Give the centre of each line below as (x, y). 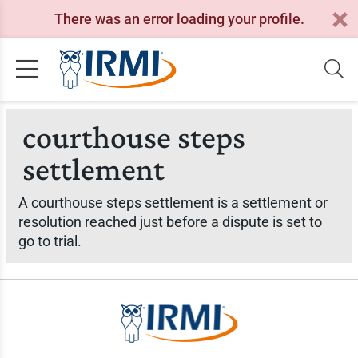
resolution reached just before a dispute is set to (170, 222)
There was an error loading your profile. (179, 18)
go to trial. (50, 241)
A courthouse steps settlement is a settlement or (173, 203)
